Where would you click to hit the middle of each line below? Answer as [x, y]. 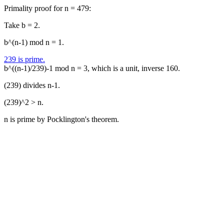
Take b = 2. [22, 25]
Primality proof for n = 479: [47, 8]
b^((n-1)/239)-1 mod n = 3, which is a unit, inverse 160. [92, 68]
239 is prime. [24, 59]
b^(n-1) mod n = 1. [34, 42]
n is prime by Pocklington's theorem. [61, 119]
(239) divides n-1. [32, 85]
